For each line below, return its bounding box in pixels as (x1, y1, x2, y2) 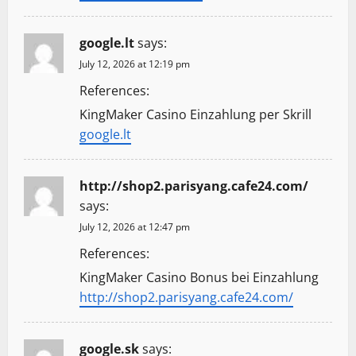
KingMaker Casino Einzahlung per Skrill (79, 106, 311, 124)
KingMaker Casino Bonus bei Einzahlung (79, 269, 319, 287)
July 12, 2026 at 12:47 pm (79, 220, 190, 234)
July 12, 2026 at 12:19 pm (79, 57, 190, 72)
